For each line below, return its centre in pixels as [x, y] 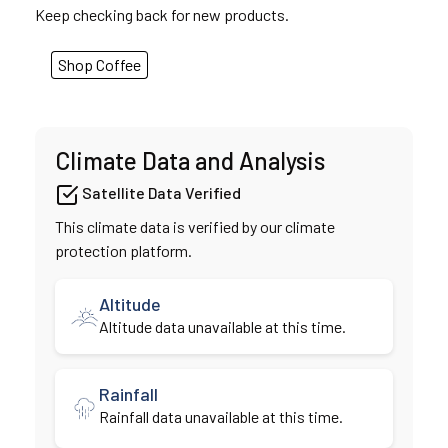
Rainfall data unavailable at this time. [220, 417]
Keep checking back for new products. [162, 15]
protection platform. [123, 251]
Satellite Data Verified [160, 193]
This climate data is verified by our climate [195, 227]
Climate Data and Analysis [190, 161]
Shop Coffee [99, 65]
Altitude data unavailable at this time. [222, 327]
